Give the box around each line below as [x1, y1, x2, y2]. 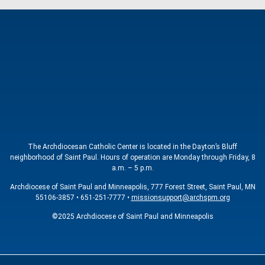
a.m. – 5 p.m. [111, 163, 154, 172]
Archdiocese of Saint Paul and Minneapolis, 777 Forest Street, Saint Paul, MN [9, 183, 256, 192]
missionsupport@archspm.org [131, 193, 230, 202]
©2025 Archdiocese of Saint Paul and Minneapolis [51, 212, 214, 221]
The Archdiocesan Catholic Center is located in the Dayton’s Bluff [28, 142, 237, 151]
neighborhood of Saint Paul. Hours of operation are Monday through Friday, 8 [9, 153, 256, 161]
